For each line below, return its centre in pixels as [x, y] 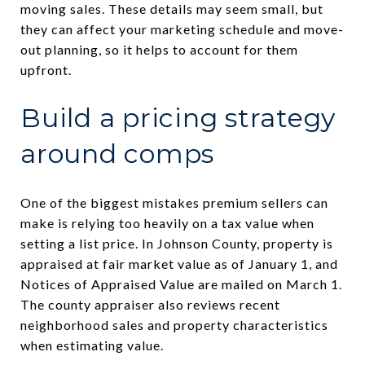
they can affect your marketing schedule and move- [182, 29]
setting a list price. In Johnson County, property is [177, 243]
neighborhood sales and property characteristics [174, 324]
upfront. [46, 69]
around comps [117, 153]
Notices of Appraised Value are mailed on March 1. [181, 284]
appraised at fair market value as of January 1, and [179, 263]
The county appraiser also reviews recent [150, 304]
